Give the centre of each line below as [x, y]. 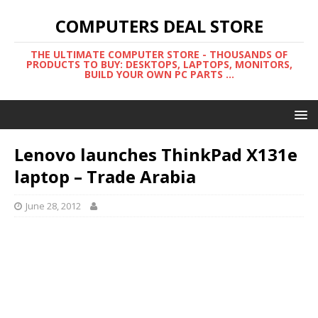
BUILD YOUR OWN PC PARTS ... [159, 74]
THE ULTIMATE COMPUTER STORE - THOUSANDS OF [159, 54]
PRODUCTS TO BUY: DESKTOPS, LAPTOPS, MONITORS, [159, 64]
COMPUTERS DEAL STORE [159, 26]
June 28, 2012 [53, 206]
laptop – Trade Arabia [105, 176]
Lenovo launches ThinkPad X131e [156, 154]
